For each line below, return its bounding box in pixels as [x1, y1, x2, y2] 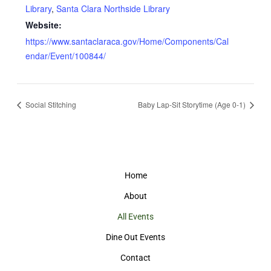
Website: [25, 19, 62, 31]
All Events [117, 211, 154, 221]
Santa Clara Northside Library [56, 2, 171, 15]
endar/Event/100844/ [25, 50, 106, 62]
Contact [120, 252, 151, 263]
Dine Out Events [106, 232, 165, 242]
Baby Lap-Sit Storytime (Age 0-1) [138, 99, 248, 109]
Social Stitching [23, 99, 76, 109]
